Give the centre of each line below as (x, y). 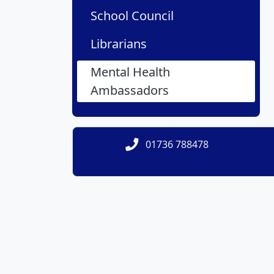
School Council (132, 16)
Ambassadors (130, 91)
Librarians (119, 44)
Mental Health (130, 72)
